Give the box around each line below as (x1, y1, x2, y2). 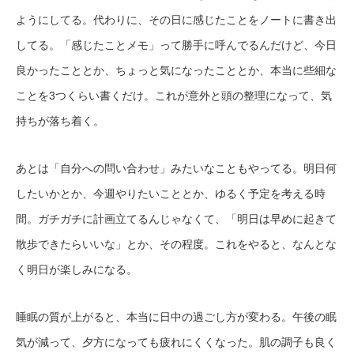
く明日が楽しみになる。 (16, 263, 137, 277)
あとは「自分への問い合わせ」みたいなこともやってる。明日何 (16, 162, 337, 175)
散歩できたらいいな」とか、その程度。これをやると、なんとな (16, 238, 337, 251)
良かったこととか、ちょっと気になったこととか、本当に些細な (16, 64, 337, 77)
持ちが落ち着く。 (16, 115, 104, 128)
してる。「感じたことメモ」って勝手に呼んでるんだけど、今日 (16, 39, 337, 52)
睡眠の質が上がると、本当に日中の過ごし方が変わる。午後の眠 (16, 311, 337, 324)
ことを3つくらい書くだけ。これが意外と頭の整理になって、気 (16, 89, 332, 103)
